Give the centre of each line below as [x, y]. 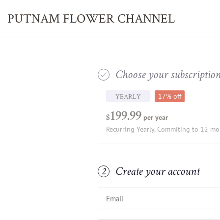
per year [156, 117]
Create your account [156, 172]
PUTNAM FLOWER [62, 18]
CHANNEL [146, 18]
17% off [170, 96]
